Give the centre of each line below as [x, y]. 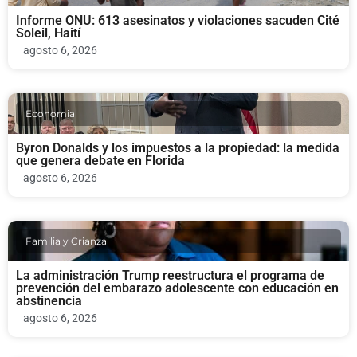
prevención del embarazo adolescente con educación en [177, 288]
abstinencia [49, 301]
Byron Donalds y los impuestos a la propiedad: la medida [178, 148]
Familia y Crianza [66, 241]
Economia [50, 114]
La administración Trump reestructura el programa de [170, 276]
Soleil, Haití [48, 33]
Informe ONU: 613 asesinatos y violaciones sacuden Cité [178, 21]
